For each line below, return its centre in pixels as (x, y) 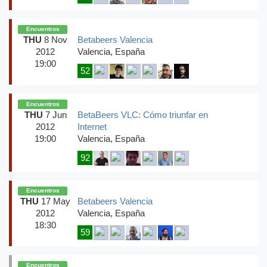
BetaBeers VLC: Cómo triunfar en (143, 115)
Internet (92, 127)
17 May (55, 201)
